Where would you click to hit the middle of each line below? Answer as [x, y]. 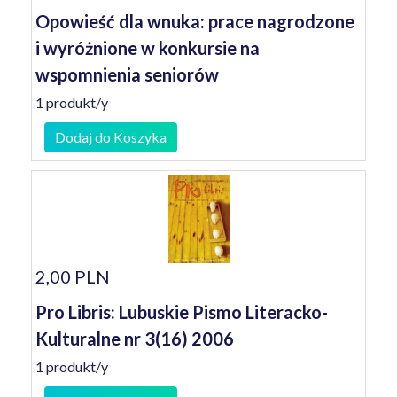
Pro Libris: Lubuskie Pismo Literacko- [182, 312]
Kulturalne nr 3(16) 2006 [135, 339]
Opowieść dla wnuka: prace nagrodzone [195, 21]
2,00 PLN [73, 276]
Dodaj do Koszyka [111, 137]
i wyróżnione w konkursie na [148, 48]
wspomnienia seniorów [127, 74]
